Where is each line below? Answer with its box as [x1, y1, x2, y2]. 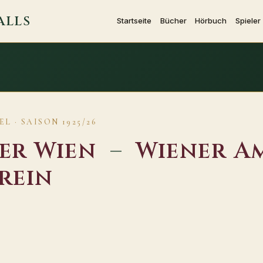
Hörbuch [195, 15, 227, 25]
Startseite [117, 15, 152, 25]
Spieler [235, 15, 261, 25]
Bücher [160, 15, 187, 25]
